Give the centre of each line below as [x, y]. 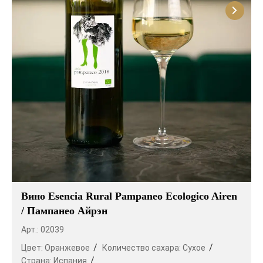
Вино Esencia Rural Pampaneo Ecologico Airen [129, 196]
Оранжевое [67, 248]
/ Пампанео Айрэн [64, 211]
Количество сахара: [142, 248]
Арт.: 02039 [43, 230]
